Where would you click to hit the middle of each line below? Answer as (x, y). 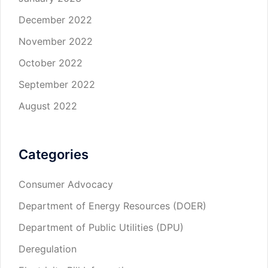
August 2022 (48, 106)
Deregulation (48, 249)
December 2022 (55, 19)
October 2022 (51, 63)
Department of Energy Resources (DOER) (112, 205)
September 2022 (57, 84)
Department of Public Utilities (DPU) (101, 227)
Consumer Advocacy (66, 184)
